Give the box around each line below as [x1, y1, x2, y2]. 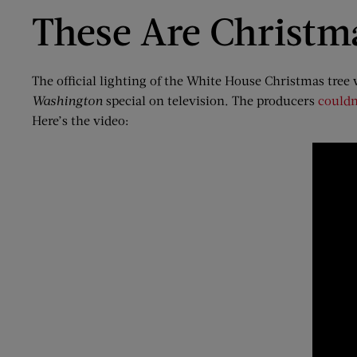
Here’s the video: [32, 112, 129, 127]
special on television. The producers [103, 92, 318, 108]
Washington [32, 92, 103, 108]
